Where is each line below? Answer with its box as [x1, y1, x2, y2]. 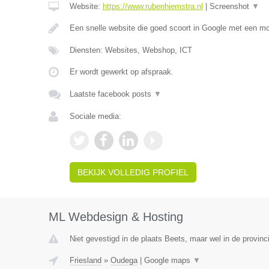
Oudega [110, 256, 138, 265]
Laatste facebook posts [69, 89, 154, 98]
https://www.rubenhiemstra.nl [102, 2, 203, 11]
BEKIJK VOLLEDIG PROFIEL [77, 168, 189, 177]
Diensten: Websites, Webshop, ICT [69, 46, 192, 55]
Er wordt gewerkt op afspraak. [69, 67, 174, 76]
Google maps [144, 256, 193, 265]
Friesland [69, 256, 101, 265]
